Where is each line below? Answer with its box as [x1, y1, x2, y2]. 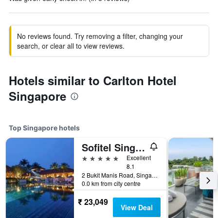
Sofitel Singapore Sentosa [135, 140, 145, 154]
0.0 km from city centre [82, 179, 141, 187]
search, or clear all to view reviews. [17, 41, 125, 51]
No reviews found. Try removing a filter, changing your [17, 31, 183, 41]
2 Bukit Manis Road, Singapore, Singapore [152, 171, 158, 179]
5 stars [81, 153, 104, 162]
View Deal [120, 202, 153, 212]
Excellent [127, 153, 151, 162]
